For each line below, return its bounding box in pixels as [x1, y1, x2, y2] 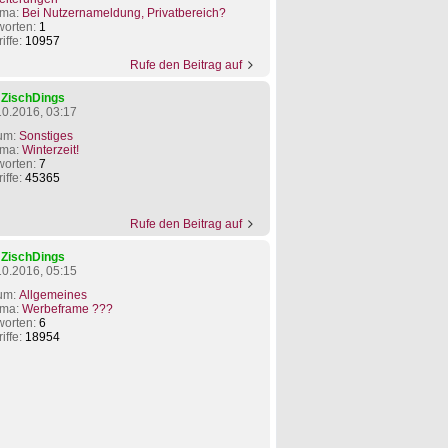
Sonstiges [18, 129, 73, 144]
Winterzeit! [21, 143, 79, 158]
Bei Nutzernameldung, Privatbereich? [21, 6, 226, 21]
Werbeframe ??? [21, 302, 113, 317]
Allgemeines [18, 288, 87, 303]
